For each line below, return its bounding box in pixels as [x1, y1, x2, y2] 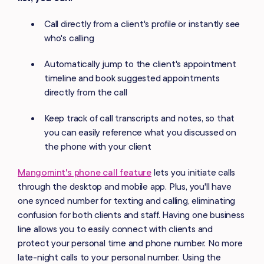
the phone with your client [44, 140, 151, 152]
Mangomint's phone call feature [18, 166, 151, 178]
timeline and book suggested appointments [44, 71, 220, 84]
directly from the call [44, 85, 127, 98]
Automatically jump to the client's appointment [44, 57, 236, 70]
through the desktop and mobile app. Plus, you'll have [18, 180, 232, 192]
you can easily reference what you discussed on [44, 126, 236, 138]
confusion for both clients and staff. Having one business [18, 208, 245, 220]
